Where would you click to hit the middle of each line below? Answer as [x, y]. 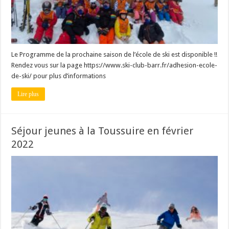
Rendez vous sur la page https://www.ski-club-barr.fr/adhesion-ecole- [114, 65]
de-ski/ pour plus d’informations [59, 76]
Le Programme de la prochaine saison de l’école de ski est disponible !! [114, 55]
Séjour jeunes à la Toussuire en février [102, 131]
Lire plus [28, 94]
